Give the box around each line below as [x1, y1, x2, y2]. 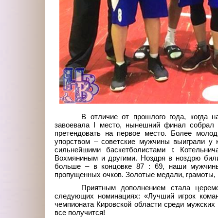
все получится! [54, 208, 105, 217]
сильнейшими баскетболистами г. [54, 145, 175, 154]
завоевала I [54, 121, 96, 129]
